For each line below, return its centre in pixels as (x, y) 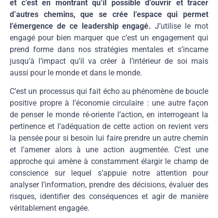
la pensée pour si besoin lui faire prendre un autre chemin (109, 138)
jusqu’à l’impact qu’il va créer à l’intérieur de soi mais (109, 61)
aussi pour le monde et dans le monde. (76, 73)
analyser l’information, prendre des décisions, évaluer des (109, 185)
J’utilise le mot (180, 26)
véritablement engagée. (50, 208)
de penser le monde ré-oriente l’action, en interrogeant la (109, 115)
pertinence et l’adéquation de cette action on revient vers (109, 127)
